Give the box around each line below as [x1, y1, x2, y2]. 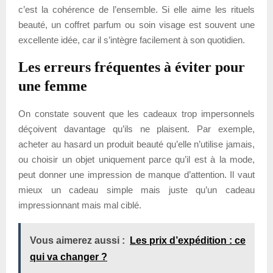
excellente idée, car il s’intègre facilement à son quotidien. [18, 34, 245, 45]
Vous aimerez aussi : [30, 235, 125, 246]
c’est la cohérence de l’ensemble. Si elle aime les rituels [18, 4, 255, 15]
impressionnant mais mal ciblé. [18, 199, 141, 210]
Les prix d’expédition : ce [130, 235, 246, 246]
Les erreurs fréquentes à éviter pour [18, 58, 245, 75]
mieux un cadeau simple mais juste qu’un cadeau [18, 184, 255, 195]
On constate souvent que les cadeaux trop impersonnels [18, 108, 255, 119]
